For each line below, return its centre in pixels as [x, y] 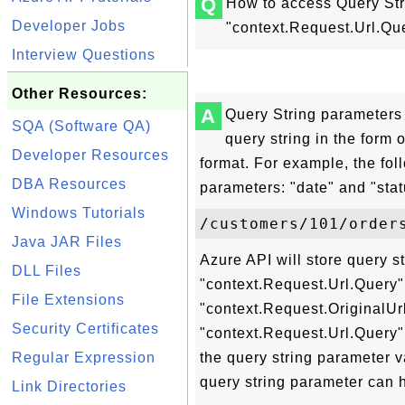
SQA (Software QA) [81, 126]
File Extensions [68, 300]
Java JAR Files [67, 242]
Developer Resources [90, 155]
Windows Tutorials [79, 213]
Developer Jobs [69, 26]
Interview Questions [84, 55]
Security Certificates [85, 329]
